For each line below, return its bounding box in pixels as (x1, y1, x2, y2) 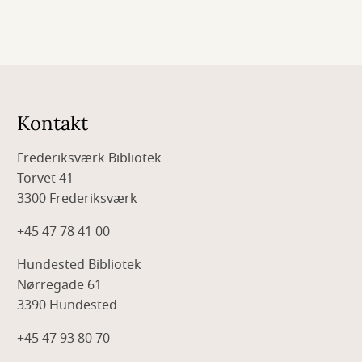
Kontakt (17, 111, 89, 136)
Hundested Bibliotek (17, 255, 142, 275)
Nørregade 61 (17, 276, 103, 295)
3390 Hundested (17, 296, 118, 315)
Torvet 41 (17, 169, 74, 188)
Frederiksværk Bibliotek (17, 149, 162, 168)
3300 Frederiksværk (17, 189, 141, 208)
